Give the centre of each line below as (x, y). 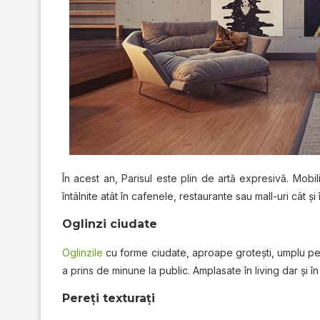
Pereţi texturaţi (109, 298)
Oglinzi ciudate (110, 224)
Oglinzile (84, 252)
